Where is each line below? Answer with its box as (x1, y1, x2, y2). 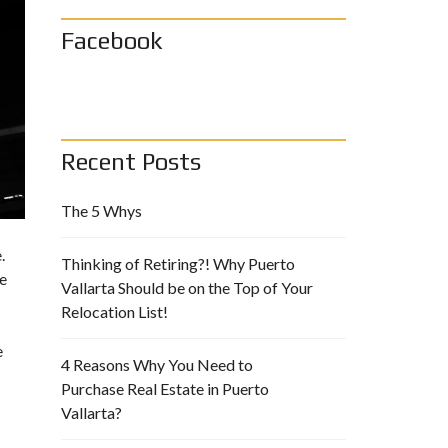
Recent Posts (61, 148, 201, 176)
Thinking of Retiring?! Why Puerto (61, 254, 295, 274)
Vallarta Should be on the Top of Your (61, 278, 313, 298)
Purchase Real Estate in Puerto (61, 379, 269, 399)
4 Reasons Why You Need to (61, 355, 253, 375)
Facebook (61, 27, 163, 55)
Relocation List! (61, 302, 168, 322)
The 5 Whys (61, 201, 142, 221)
